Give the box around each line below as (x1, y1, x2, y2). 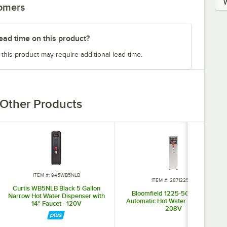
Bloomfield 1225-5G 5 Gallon (132, 190, 215, 198)
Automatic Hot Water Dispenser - (126, 197, 220, 205)
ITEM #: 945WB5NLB (32, 172, 80, 178)
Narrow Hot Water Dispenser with (8, 192, 105, 200)
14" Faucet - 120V (31, 199, 82, 207)
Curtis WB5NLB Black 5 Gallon (12, 184, 100, 192)
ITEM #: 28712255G (151, 177, 196, 183)
